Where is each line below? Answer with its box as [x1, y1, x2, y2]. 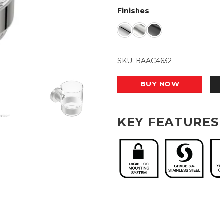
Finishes [117, 6, 149, 16]
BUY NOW [140, 80, 179, 89]
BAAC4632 [136, 56, 172, 66]
